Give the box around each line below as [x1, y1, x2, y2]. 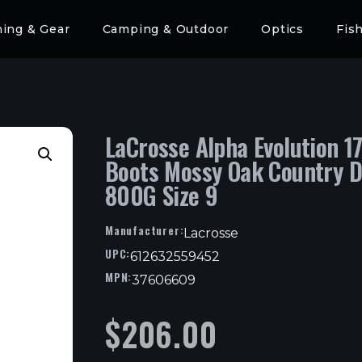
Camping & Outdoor [102, 21, 229, 36]
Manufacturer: [105, 221, 184, 238]
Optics [261, 21, 304, 36]
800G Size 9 [105, 176, 218, 213]
